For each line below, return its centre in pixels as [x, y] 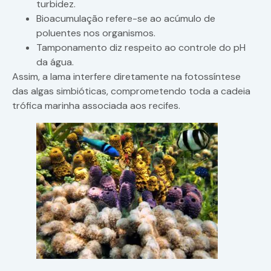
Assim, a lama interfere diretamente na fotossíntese [126, 77]
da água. [55, 62]
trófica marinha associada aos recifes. [96, 106]
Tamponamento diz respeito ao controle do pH [141, 48]
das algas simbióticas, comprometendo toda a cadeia [131, 91]
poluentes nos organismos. [96, 33]
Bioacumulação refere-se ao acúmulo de [126, 19]
